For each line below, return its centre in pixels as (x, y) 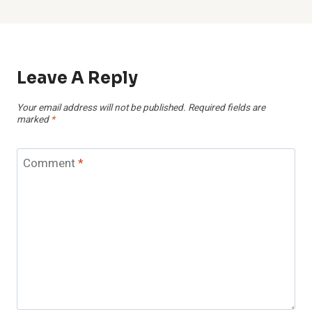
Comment (50, 164)
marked (34, 120)
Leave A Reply (77, 78)
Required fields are (227, 108)
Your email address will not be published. (101, 108)
